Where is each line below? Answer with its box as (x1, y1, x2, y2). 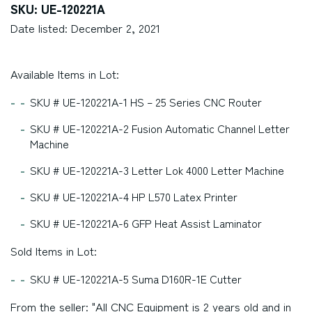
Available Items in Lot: (10, 65, 119, 82)
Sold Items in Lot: (10, 242, 97, 259)
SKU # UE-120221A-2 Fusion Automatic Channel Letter (30, 120, 290, 136)
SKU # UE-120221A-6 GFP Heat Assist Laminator (30, 214, 262, 231)
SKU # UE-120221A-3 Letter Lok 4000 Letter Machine (30, 162, 284, 178)
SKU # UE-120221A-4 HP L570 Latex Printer (30, 188, 237, 205)
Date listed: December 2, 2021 (10, 19, 160, 36)
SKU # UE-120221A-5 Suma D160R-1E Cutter (30, 270, 242, 287)
